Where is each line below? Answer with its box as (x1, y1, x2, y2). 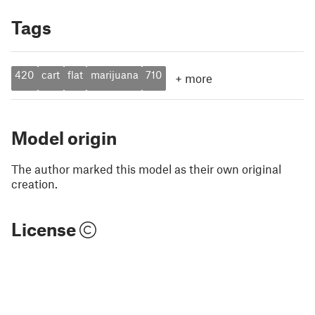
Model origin (11, 127, 117, 148)
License (11, 219, 79, 240)
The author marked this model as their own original (11, 162, 281, 176)
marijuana (90, 68, 139, 82)
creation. (11, 176, 58, 191)
